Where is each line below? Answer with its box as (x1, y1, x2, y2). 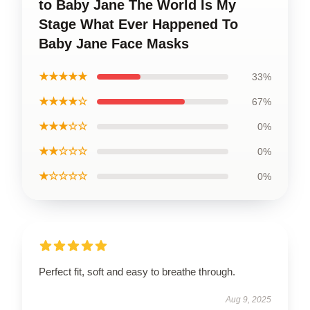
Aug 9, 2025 (226, 295, 271, 304)
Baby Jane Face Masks (39, 36, 189, 51)
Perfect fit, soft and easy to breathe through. (39, 266, 235, 277)
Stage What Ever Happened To (39, 17, 238, 32)
